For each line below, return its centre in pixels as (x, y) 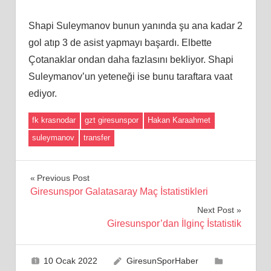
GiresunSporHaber (162, 261)
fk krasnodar (54, 120)
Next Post (215, 210)
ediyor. (42, 93)
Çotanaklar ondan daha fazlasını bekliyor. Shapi (131, 59)
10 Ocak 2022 (71, 261)
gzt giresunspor (112, 120)
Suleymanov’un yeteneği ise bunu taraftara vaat (130, 76)
